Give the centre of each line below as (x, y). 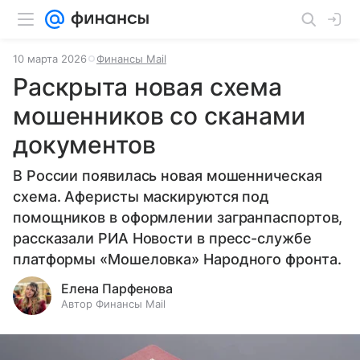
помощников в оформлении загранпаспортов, (178, 217)
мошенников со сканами (159, 116)
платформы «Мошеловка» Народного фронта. (177, 259)
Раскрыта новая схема (148, 87)
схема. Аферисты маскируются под (141, 196)
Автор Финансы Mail (113, 304)
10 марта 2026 (50, 59)
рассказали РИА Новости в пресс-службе (162, 238)
